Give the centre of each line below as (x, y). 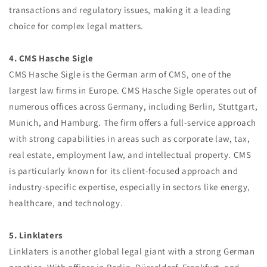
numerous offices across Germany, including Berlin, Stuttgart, (133, 106)
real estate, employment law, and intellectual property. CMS (130, 155)
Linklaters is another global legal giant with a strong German (132, 251)
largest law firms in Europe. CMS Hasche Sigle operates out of (133, 90)
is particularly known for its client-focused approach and (124, 171)
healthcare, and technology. (66, 203)
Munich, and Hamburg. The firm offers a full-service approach (133, 122)
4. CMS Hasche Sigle (51, 58)
